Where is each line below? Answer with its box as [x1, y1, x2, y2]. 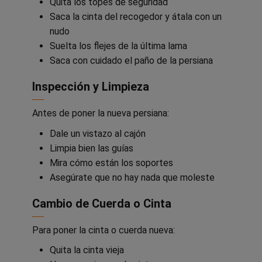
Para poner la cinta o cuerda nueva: [32, 224, 175, 236]
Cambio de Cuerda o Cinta [32, 196, 171, 211]
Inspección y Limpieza [32, 80, 149, 94]
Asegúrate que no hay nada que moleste [50, 171, 215, 183]
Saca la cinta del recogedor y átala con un [50, 11, 222, 23]
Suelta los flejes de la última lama [50, 40, 187, 52]
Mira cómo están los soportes [50, 157, 173, 168]
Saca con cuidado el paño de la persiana [50, 55, 213, 67]
